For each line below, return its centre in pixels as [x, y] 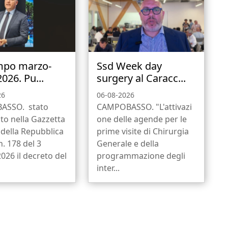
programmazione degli [141, 155]
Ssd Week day [129, 66]
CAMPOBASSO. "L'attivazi [144, 107]
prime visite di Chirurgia [142, 131]
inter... [108, 168]
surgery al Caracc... [141, 78]
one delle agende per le [141, 119]
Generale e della [127, 143]
